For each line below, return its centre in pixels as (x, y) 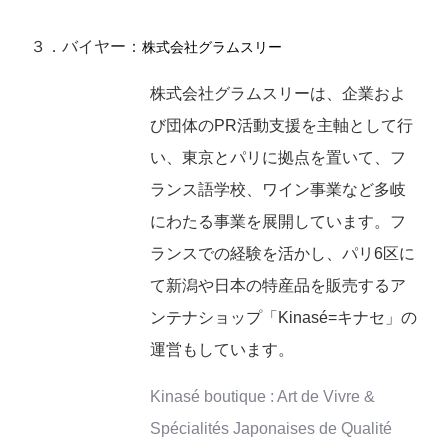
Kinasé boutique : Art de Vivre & (262, 396)
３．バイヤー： (86, 46)
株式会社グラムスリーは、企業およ (278, 93)
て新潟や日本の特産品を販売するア (278, 285)
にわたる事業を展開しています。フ (278, 221)
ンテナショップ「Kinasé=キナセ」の (283, 317)
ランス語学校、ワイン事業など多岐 (278, 189)
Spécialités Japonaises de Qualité (271, 428)
